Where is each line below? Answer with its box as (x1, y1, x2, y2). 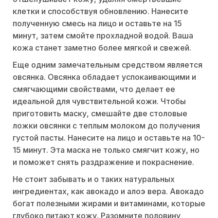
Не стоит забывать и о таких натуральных (13, 174, 175, 184)
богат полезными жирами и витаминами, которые (13, 199, 205, 208)
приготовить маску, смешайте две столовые (13, 109, 187, 118)
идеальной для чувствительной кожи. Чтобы (13, 96, 186, 106)
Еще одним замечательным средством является (13, 60, 202, 70)
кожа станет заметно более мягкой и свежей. (13, 43, 191, 53)
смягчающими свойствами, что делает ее (13, 84, 175, 94)
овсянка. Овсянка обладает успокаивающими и (13, 72, 196, 82)
